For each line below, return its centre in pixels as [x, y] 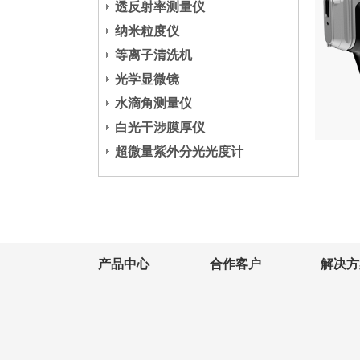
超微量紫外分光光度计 [179, 151]
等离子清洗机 [153, 55]
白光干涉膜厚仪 [160, 127]
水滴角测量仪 [153, 103]
